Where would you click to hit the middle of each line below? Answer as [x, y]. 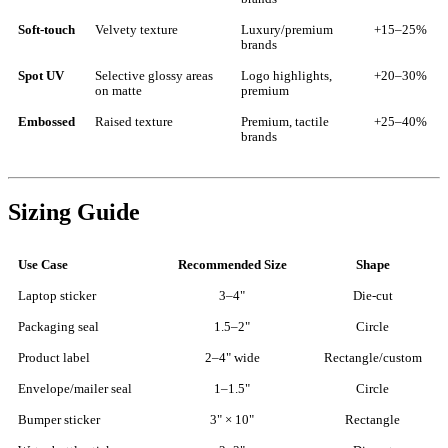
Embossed [46, 122]
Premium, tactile [285, 122]
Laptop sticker [57, 296]
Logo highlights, [286, 76]
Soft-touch [46, 30]
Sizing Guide [74, 212]
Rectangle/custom [372, 358]
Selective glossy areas [154, 76]
